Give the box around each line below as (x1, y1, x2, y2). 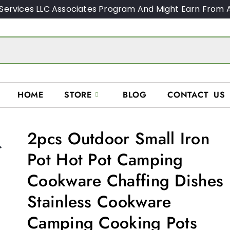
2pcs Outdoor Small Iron (27, 126, 209, 150)
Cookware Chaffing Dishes (27, 168, 224, 193)
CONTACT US (167, 89, 226, 101)
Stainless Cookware (27, 189, 171, 214)
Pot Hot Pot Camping (27, 147, 183, 171)
